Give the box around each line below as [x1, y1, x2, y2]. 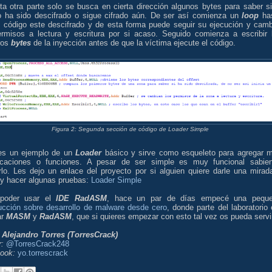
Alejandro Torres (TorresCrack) [2, 229, 118, 239]
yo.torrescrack [18, 248, 68, 257]
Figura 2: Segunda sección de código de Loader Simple [51, 126, 209, 133]
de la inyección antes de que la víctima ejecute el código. [31, 38, 236, 48]
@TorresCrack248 [6, 239, 69, 248]
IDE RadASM [56, 193, 107, 203]
